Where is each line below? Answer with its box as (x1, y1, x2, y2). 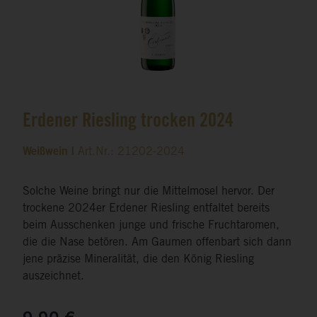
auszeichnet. (23, 271, 84, 283)
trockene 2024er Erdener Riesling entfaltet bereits (23, 203, 270, 215)
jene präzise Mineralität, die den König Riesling (23, 254, 254, 266)
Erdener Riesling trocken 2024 (23, 113, 234, 132)
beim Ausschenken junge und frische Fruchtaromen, (23, 220, 279, 232)
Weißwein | (23, 146, 78, 158)
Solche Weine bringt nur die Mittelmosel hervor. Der (23, 186, 275, 198)
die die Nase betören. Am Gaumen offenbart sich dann (23, 237, 292, 249)
